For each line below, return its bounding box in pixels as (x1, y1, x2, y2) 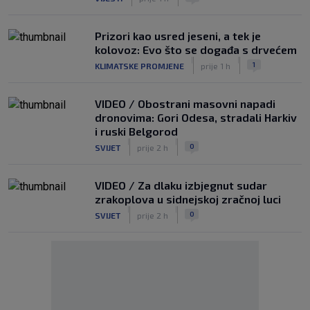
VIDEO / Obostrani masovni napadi (95, 97, 275, 110)
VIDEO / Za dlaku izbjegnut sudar (95, 179, 267, 192)
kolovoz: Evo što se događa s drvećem (95, 43, 297, 56)
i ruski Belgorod (95, 125, 178, 138)
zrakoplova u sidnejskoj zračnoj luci (95, 192, 281, 206)
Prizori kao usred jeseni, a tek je (95, 29, 261, 42)
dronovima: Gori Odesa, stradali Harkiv (95, 111, 297, 124)
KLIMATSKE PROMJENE (95, 60, 184, 71)
